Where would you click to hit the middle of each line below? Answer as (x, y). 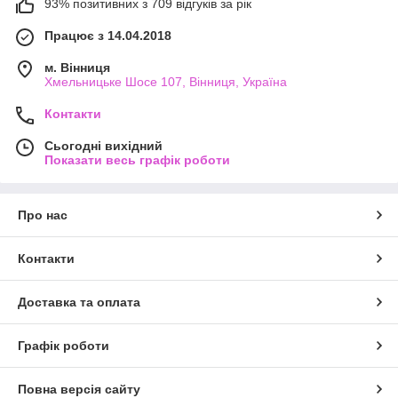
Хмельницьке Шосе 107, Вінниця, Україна (166, 81)
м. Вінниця (77, 67)
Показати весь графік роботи (137, 159)
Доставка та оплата (79, 302)
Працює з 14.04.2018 (108, 35)
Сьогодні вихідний (103, 145)
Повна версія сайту (79, 389)
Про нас (43, 215)
